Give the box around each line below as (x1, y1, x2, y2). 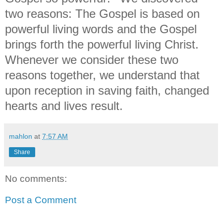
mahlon (9, 132, 32, 140)
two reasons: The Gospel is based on (5, 6, 200, 20)
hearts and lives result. (5, 99, 130, 112)
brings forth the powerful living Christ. (5, 37, 199, 51)
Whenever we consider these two (5, 53, 178, 66)
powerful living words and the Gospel (5, 22, 197, 36)
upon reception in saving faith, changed (5, 83, 209, 97)
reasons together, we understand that (5, 68, 200, 82)
